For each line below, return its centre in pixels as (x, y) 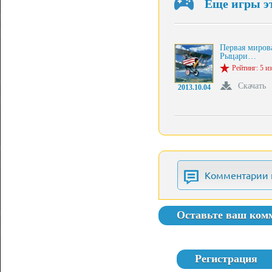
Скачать (252, 86)
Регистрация (226, 259)
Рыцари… (238, 56)
